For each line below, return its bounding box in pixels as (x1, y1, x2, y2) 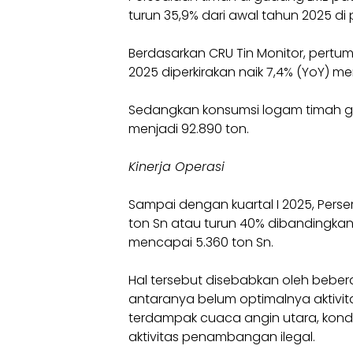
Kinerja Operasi (128, 158, 225, 176)
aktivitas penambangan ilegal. (128, 328, 315, 346)
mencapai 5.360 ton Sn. (128, 233, 273, 251)
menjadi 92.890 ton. (128, 120, 249, 138)
